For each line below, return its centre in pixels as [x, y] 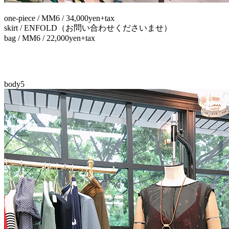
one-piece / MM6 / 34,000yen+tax [59, 18]
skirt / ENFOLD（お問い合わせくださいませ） [88, 28]
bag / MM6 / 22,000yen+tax [50, 38]
